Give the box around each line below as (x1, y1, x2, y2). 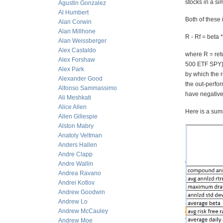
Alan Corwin (58, 18, 92, 25)
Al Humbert (58, 9, 89, 16)
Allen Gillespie (58, 113, 98, 120)
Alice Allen (58, 104, 87, 111)
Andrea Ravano (58, 170, 101, 177)
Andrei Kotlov (58, 179, 95, 186)
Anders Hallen (58, 141, 97, 148)
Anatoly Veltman (58, 132, 102, 139)
